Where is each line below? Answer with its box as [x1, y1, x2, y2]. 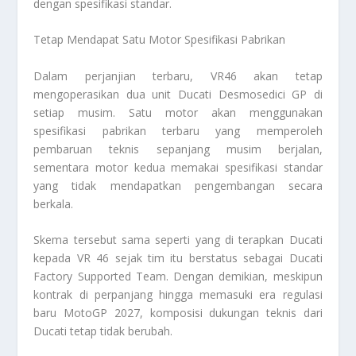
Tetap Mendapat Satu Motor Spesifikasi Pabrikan [33, 32, 286, 48]
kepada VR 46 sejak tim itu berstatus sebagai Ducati [33, 250, 323, 266]
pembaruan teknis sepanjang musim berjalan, [33, 141, 323, 157]
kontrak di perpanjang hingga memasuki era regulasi [33, 287, 323, 303]
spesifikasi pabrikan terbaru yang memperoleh [33, 122, 323, 138]
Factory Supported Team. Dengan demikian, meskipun [33, 269, 323, 284]
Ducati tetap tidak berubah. [33, 323, 173, 339]
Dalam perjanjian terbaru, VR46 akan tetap [33, 68, 323, 83]
